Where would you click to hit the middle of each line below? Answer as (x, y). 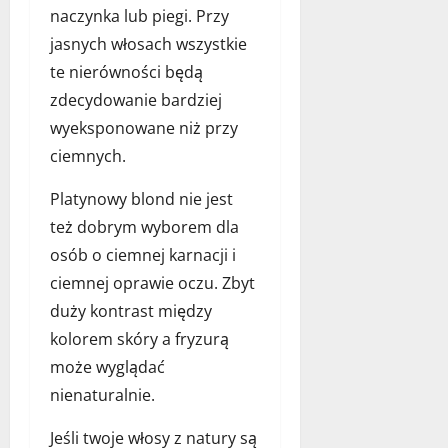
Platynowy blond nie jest (141, 198)
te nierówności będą (126, 71)
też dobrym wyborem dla (144, 226)
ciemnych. (88, 155)
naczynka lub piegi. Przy (139, 15)
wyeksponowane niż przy (144, 127)
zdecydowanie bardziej (136, 99)
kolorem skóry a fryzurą (139, 338)
